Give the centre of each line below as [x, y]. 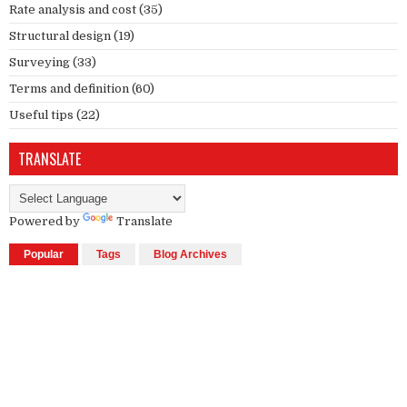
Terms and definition [69, 88]
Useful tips [41, 114]
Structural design [60, 35]
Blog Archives [190, 254]
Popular [44, 254]
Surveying [40, 62]
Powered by [46, 221]
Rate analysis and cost [73, 9]
